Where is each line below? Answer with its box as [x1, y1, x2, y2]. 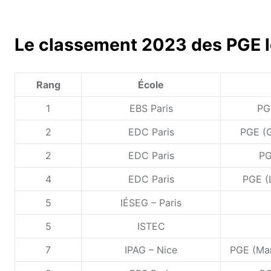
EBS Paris [129, 102, 173, 115]
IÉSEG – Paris [120, 197, 181, 209]
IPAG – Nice [125, 244, 177, 256]
